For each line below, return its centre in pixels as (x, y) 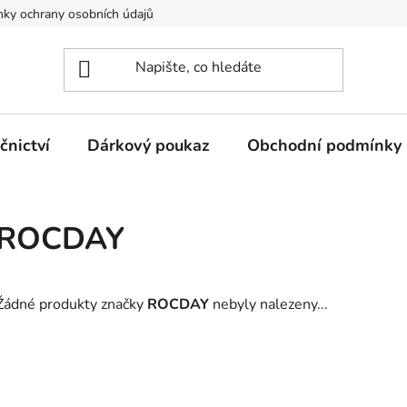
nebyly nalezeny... (268, 305)
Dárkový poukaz (149, 145)
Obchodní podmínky (324, 145)
